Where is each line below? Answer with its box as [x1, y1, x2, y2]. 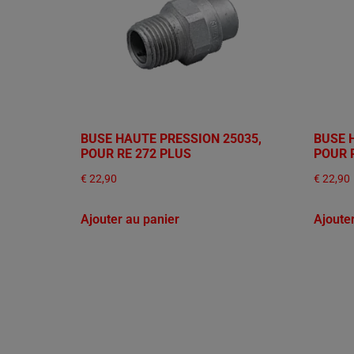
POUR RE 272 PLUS [81, 145, 191, 161]
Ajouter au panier [81, 212, 179, 228]
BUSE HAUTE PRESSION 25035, [81, 130, 262, 146]
